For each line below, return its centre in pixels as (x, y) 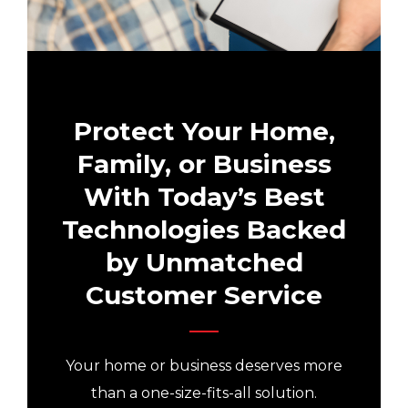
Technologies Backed (204, 229)
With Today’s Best (204, 196)
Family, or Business (204, 163)
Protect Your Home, (204, 131)
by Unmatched (204, 262)
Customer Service (204, 295)
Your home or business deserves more (204, 365)
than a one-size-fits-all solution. (204, 393)
